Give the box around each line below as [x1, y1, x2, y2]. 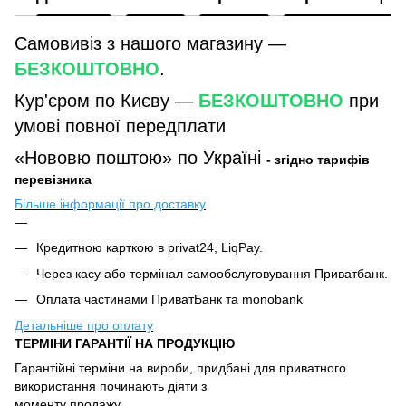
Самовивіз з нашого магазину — [14, 34, 286, 53]
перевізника [14, 172, 92, 187]
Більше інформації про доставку [14, 197, 206, 211]
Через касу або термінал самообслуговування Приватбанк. [36, 266, 388, 281]
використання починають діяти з [14, 378, 207, 393]
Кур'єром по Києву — [14, 91, 198, 111]
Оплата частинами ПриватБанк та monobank [36, 292, 303, 307]
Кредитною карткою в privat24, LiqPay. [36, 240, 263, 256]
